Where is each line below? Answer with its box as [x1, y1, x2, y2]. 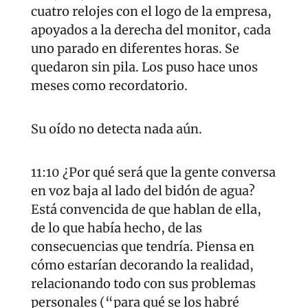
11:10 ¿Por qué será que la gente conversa [31, 164, 276, 181]
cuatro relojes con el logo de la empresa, [31, 3, 272, 20]
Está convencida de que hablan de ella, [31, 201, 261, 218]
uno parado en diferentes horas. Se [31, 41, 239, 57]
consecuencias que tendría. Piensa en [31, 239, 254, 255]
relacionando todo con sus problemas [31, 276, 256, 292]
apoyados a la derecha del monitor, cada [31, 22, 271, 38]
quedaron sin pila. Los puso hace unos [31, 59, 258, 76]
